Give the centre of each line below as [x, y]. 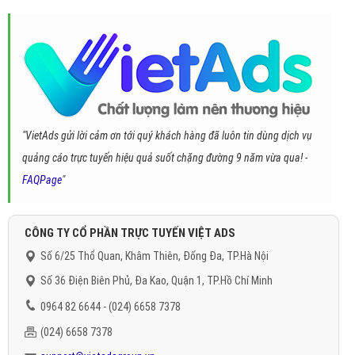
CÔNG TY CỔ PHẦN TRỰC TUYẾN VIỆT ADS [130, 233]
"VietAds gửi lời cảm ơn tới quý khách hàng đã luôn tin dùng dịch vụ [167, 136]
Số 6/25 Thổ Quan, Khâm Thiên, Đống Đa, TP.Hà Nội [155, 256]
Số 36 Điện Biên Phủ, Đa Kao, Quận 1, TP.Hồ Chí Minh [157, 281]
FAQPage [42, 180]
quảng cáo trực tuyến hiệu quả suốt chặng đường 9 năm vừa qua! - [165, 158]
